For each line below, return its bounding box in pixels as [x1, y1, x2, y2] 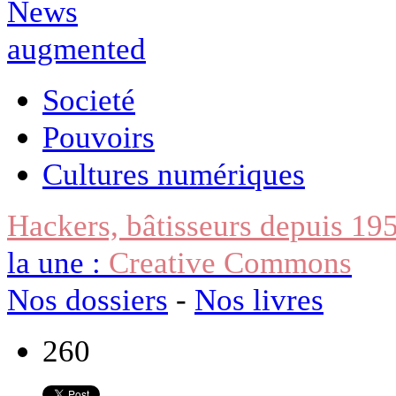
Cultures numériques [42, 156, 305, 192]
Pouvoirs [42, 118, 155, 155]
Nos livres [194, 281, 324, 317]
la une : [7, 244, 109, 280]
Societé [42, 81, 135, 118]
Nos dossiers [7, 281, 168, 317]
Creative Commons [109, 244, 352, 280]
